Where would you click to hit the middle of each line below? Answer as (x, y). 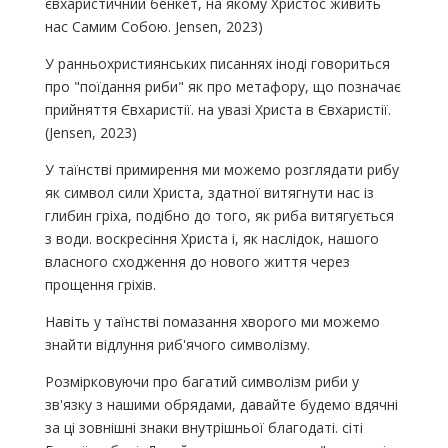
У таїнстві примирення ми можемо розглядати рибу (221, 169)
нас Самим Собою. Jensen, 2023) (153, 26)
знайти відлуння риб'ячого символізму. (177, 344)
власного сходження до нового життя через (197, 261)
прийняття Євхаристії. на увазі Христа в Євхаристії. (217, 109)
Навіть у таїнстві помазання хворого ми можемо (212, 321)
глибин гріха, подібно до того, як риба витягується (219, 215)
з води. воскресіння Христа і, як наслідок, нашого (211, 238)
